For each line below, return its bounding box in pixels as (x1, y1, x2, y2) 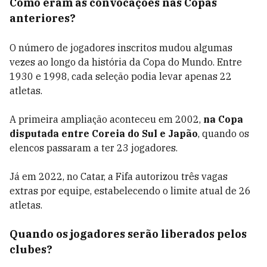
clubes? (10, 243, 52, 256)
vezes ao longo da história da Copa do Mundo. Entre (10, 56, 242, 68)
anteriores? (10, 11, 76, 25)
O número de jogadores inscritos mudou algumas (10, 42, 232, 54)
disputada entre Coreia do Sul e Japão (10, 128, 198, 139)
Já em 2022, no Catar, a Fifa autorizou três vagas (10, 170, 228, 182)
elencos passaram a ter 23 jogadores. (10, 142, 178, 154)
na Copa (203, 113, 243, 125)
